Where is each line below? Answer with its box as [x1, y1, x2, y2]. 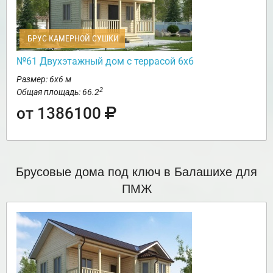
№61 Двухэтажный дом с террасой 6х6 [16, 55, 194, 68]
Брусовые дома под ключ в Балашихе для [16, 162, 257, 180]
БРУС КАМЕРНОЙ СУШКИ [26, 34, 119, 44]
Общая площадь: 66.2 [16, 87, 99, 97]
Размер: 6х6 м [16, 74, 71, 85]
